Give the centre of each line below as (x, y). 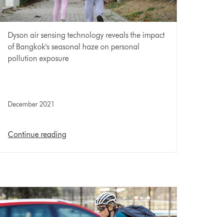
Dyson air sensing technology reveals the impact (86, 35)
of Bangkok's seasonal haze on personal (74, 46)
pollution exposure (39, 58)
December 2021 (31, 104)
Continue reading (37, 134)
